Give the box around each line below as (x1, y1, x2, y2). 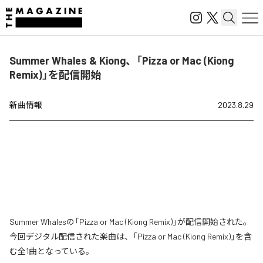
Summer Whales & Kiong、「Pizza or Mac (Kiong (9, 54, 234, 67)
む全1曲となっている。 (9, 246, 94, 256)
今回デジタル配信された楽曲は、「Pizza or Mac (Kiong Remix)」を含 (9, 231, 252, 241)
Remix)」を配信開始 (9, 68, 101, 81)
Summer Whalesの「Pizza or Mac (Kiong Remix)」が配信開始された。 (9, 217, 251, 227)
